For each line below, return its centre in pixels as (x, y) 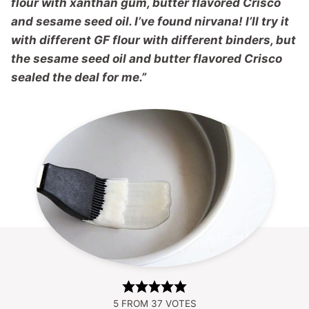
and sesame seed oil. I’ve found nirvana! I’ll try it (150, 21)
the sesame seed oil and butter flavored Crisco (147, 59)
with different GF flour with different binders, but (153, 40)
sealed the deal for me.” (79, 77)
